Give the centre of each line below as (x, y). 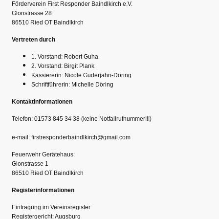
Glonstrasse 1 (30, 164)
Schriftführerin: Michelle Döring (72, 84)
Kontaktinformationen (42, 101)
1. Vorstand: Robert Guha (65, 56)
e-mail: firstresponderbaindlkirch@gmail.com (71, 137)
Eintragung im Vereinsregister (51, 207)
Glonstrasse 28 (32, 13)
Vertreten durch (33, 39)
